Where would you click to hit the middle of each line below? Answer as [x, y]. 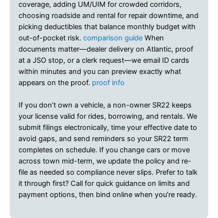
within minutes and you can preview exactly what [100, 71]
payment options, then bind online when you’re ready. [108, 195]
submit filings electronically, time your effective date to [108, 128]
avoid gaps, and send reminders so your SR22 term [103, 139]
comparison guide [113, 38]
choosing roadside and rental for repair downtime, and [109, 15]
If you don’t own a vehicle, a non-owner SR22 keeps [105, 105]
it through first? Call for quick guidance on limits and [104, 184]
